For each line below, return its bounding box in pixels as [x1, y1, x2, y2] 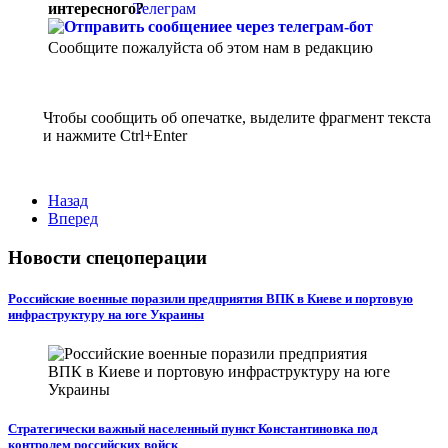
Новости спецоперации [8, 246, 207, 268]
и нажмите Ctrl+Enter [43, 127, 187, 145]
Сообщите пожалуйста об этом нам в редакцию [48, 39, 373, 57]
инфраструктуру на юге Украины [8, 306, 204, 322]
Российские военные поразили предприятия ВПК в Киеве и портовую [8, 290, 413, 306]
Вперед [48, 210, 98, 228]
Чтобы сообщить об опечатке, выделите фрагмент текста [43, 109, 431, 127]
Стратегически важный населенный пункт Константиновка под [8, 421, 378, 437]
